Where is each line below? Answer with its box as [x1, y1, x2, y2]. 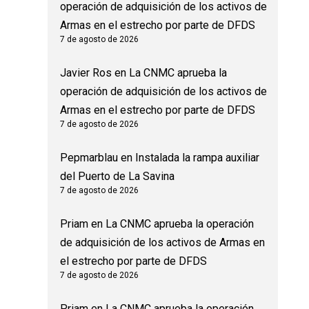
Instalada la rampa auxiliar [134, 151, 259, 165]
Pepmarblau [59, 151, 118, 165]
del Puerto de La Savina [59, 170, 175, 183]
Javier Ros [59, 66, 112, 80]
